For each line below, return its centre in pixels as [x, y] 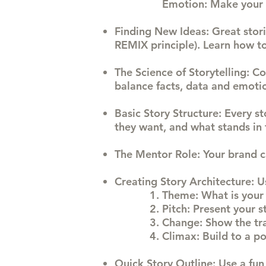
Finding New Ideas [160, 31]
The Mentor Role [156, 154]
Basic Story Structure [167, 113]
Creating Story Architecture [183, 181]
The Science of [152, 72]
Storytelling [218, 72]
